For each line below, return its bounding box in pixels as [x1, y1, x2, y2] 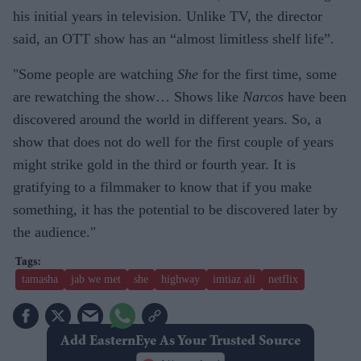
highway [161, 272, 200, 285]
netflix [268, 272, 298, 285]
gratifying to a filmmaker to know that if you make [13, 178, 312, 195]
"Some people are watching [13, 65, 177, 82]
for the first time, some [198, 65, 337, 82]
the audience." [13, 223, 96, 240]
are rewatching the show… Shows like [13, 88, 243, 105]
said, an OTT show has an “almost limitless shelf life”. [13, 30, 334, 47]
